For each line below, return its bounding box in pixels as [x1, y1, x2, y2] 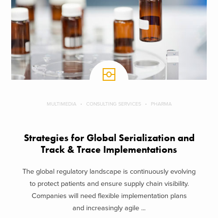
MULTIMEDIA [46, 101, 76, 108]
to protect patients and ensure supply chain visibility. [29, 179, 189, 188]
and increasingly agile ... [73, 203, 145, 212]
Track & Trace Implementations [41, 144, 177, 156]
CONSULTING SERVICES [86, 101, 141, 108]
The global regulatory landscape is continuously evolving [22, 167, 196, 176]
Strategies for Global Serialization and [23, 132, 195, 145]
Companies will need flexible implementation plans [31, 191, 187, 200]
